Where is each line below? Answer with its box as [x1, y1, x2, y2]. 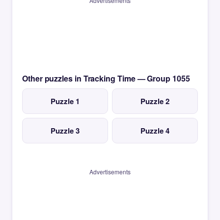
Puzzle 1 [51, 96, 80, 107]
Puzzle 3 [51, 125, 80, 136]
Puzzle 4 [140, 125, 169, 136]
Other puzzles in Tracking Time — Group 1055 [22, 73, 190, 84]
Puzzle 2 [140, 96, 169, 107]
